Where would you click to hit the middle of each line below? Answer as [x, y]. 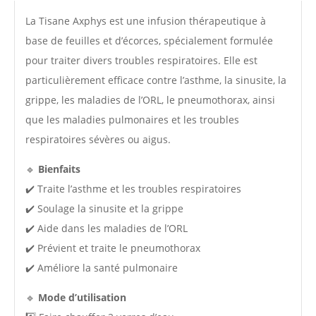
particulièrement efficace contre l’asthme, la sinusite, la [156, 80]
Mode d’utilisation [82, 297]
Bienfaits [59, 169]
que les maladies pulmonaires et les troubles [132, 119]
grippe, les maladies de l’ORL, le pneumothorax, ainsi [150, 99]
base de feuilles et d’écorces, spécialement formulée [149, 40]
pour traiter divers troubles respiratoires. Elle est [141, 60]
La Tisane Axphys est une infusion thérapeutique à [146, 20]
